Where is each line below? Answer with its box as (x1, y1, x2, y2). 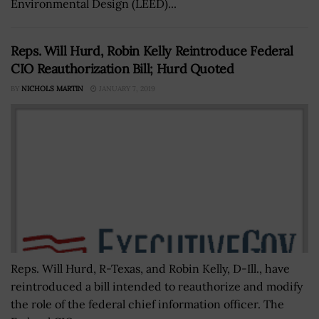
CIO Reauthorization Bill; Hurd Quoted (11, 61, 234, 78)
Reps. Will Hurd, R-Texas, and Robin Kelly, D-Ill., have (11, 261, 290, 276)
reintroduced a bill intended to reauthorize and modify (11, 279, 303, 294)
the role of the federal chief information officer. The (11, 297, 284, 312)
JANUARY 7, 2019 (97, 84, 155, 94)
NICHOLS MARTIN (21, 84, 83, 94)
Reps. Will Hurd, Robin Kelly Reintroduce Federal (11, 43, 293, 60)
